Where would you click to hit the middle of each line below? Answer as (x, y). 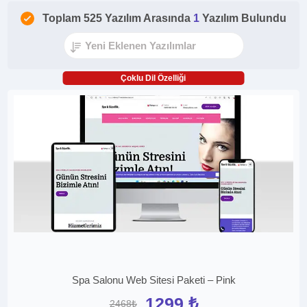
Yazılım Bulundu (244, 18)
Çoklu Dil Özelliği (153, 78)
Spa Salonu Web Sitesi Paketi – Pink (153, 280)
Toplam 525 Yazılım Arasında (118, 18)
